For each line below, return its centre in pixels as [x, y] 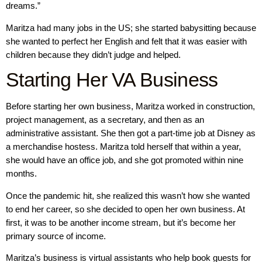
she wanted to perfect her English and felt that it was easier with [126, 41]
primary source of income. [57, 236]
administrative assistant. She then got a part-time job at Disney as [131, 133]
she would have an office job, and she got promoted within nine [125, 160]
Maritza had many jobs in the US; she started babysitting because [131, 27]
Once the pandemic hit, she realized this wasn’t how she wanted [128, 195]
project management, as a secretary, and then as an [105, 120]
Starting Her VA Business [117, 80]
